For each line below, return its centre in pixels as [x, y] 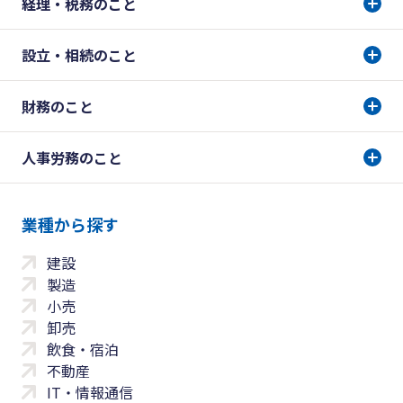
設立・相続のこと [79, 54]
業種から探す [70, 224]
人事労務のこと [72, 157]
